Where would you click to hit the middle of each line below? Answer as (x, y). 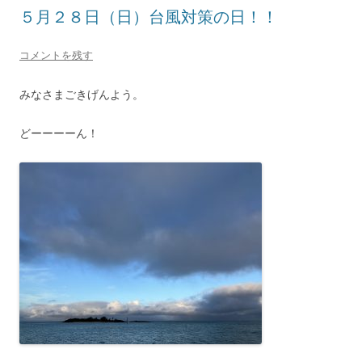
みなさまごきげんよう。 (82, 94)
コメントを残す (56, 55)
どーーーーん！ (59, 133)
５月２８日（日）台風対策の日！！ (149, 17)
